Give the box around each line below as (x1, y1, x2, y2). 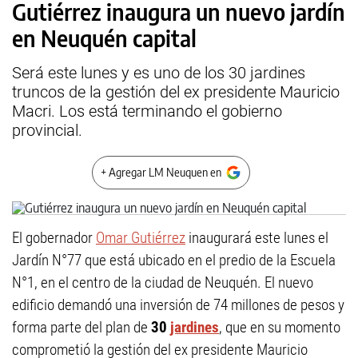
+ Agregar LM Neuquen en (101, 165, 221, 179)
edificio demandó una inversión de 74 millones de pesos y (12, 296, 344, 314)
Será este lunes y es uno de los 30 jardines (12, 63, 305, 82)
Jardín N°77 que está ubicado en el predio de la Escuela (12, 251, 336, 269)
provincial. (12, 121, 82, 140)
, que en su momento (219, 318, 340, 336)
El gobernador (12, 229, 96, 247)
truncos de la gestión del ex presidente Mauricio (12, 82, 340, 101)
